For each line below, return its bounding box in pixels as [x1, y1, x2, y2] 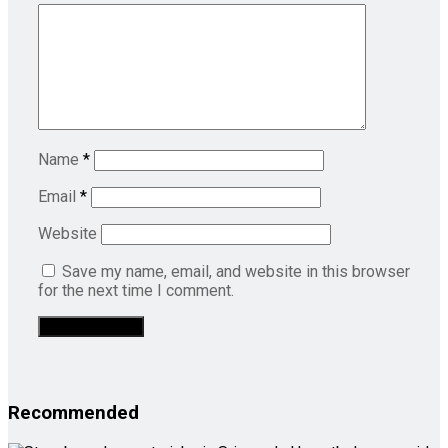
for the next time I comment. [38, 281, 234, 301]
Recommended [8, 402, 139, 424]
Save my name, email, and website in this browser [62, 262, 410, 282]
